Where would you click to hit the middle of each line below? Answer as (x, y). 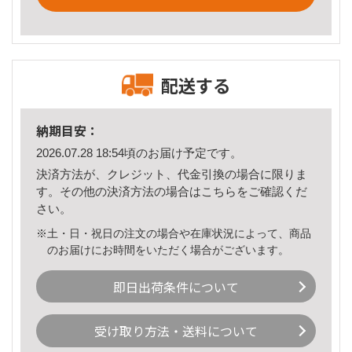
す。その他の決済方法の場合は (119, 191)
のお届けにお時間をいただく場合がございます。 (169, 249)
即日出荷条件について (176, 286)
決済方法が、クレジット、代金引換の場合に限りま (172, 174)
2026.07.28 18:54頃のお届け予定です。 (139, 153)
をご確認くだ (272, 191)
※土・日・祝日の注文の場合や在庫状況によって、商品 (174, 233)
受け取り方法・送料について (176, 331)
